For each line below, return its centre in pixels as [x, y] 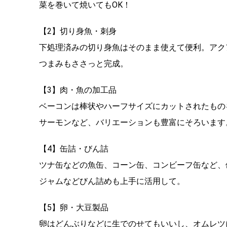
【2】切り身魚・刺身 [78, 31]
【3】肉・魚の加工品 [78, 90]
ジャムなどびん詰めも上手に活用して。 [112, 181]
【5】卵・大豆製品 [74, 208]
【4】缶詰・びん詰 [74, 149]
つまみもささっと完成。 [84, 64]
